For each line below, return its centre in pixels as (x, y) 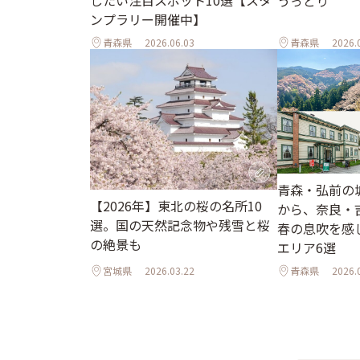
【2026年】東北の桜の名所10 (176, 206)
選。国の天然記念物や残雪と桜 (180, 225)
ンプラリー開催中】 (148, 20)
